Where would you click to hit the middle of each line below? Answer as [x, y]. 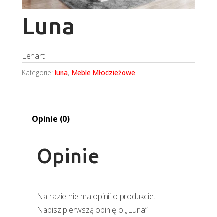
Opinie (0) [51, 118]
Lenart [33, 55]
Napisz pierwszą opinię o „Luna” [92, 209]
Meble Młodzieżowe [103, 72]
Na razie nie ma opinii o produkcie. [96, 196]
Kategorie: [38, 72]
